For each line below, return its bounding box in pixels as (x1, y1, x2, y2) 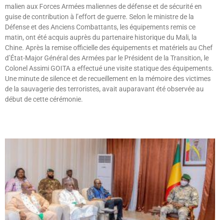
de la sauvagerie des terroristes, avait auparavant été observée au (5, 85, 204, 93)
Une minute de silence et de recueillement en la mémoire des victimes (5, 75, 211, 83)
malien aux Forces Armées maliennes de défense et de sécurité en (5, 2, 202, 11)
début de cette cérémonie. (5, 95, 83, 104)
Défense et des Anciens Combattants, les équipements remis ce (5, 23, 195, 31)
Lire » (5, 113, 19, 120)
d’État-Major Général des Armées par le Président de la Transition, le (5, 54, 209, 62)
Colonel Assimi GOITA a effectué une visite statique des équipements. (5, 64, 214, 73)
